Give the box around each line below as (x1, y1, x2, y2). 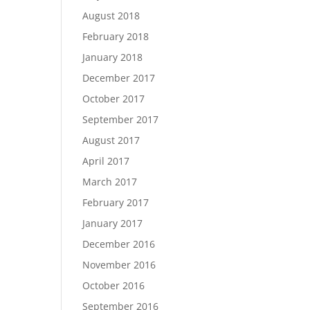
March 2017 (82, 175, 138, 188)
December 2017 (82, 71, 156, 84)
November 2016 (82, 258, 156, 271)
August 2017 (82, 134, 140, 147)
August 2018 (82, 9, 140, 22)
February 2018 (82, 30, 149, 43)
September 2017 (82, 113, 159, 126)
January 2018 (82, 51, 143, 64)
